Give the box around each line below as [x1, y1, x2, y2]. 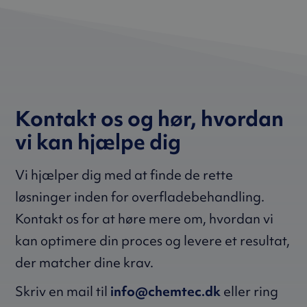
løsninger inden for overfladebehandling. [15, 188, 265, 206]
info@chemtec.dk [110, 282, 221, 301]
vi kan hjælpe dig [15, 127, 182, 157]
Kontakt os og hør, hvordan [15, 104, 284, 134]
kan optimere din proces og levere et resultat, [15, 232, 291, 250]
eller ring [221, 282, 279, 301]
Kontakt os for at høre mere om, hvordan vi [15, 210, 274, 228]
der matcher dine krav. [15, 254, 154, 272]
